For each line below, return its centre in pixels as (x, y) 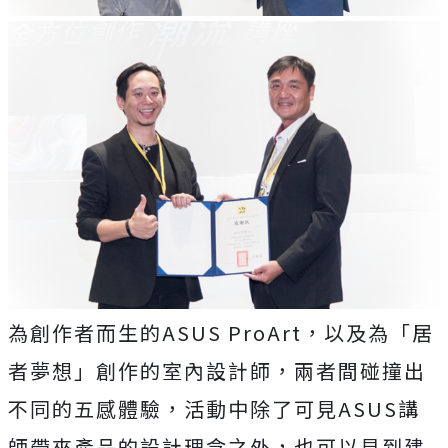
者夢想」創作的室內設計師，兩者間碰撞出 (217, 370)
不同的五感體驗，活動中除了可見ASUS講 (214, 408)
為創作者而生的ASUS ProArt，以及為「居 (221, 332)
